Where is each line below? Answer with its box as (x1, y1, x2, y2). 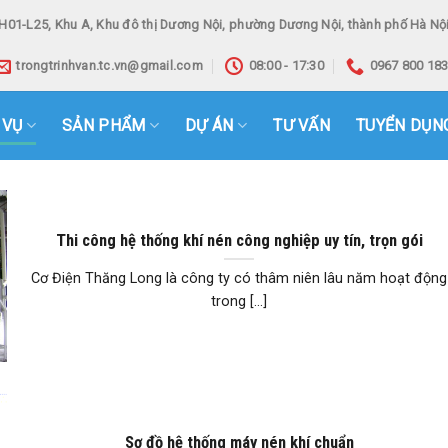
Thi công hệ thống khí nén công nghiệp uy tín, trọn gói (55, 230, 423, 250)
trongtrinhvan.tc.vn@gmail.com (16, 58, 203, 73)
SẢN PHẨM (62, 115, 146, 135)
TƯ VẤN (273, 115, 331, 135)
